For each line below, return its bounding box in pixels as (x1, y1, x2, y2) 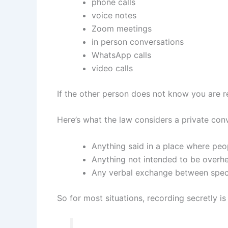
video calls (92, 63, 133, 73)
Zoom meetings (92, 23, 152, 34)
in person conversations (92, 36, 184, 47)
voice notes (92, 10, 136, 20)
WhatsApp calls (92, 49, 151, 60)
